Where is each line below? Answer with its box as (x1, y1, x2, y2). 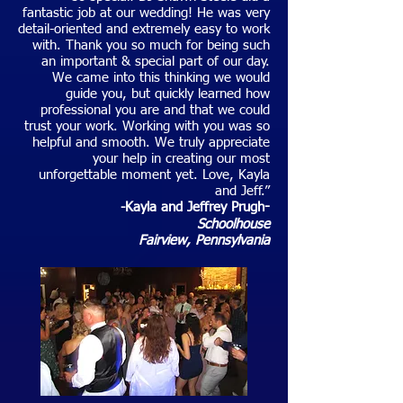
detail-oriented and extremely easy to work (18, 22, 270, 36)
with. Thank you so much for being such (32, 39, 270, 52)
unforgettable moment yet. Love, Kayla (39, 168, 270, 182)
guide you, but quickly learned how (66, 87, 270, 101)
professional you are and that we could (40, 103, 270, 117)
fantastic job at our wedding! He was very (22, 6, 270, 20)
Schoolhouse (197, 218, 270, 231)
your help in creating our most (93, 152, 270, 166)
